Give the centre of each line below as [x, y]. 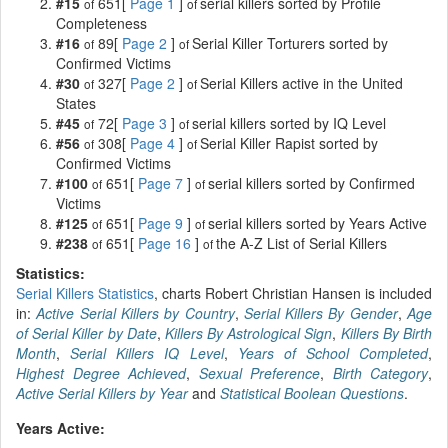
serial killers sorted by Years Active [317, 222]
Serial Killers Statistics [85, 292]
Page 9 [160, 222]
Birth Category [380, 372]
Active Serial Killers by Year [102, 392]
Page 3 [144, 122]
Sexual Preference [259, 372]
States [76, 102]
